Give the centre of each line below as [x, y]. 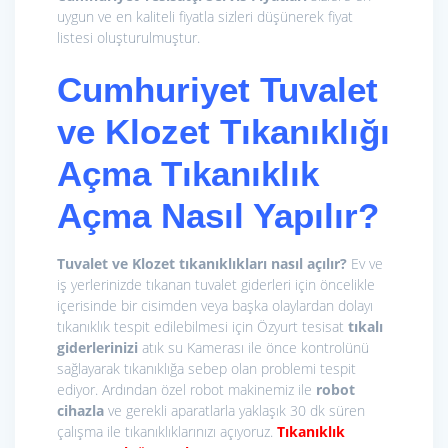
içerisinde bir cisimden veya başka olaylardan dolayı [215, 306]
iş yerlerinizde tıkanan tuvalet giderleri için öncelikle [216, 285]
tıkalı [365, 327]
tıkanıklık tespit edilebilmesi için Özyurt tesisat [202, 327]
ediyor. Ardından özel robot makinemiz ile [186, 390]
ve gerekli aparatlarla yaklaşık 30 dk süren [234, 411]
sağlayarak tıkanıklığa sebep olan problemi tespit [206, 369]
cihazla [80, 411]
